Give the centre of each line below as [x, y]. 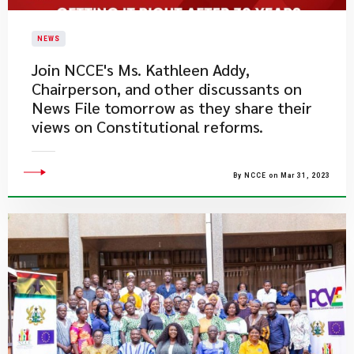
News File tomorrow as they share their [172, 107]
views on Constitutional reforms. [147, 126]
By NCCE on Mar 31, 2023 [282, 175]
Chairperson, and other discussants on [167, 88]
